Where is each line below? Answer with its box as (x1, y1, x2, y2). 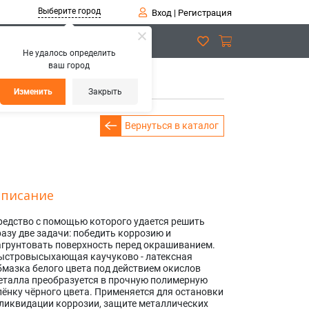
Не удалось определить (22, 48, 116, 58)
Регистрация (177, 8, 232, 18)
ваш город (48, 61, 90, 70)
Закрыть (88, 87, 122, 97)
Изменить (14, 87, 52, 97)
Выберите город (37, 6, 101, 16)
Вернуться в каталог (125, 120, 219, 131)
